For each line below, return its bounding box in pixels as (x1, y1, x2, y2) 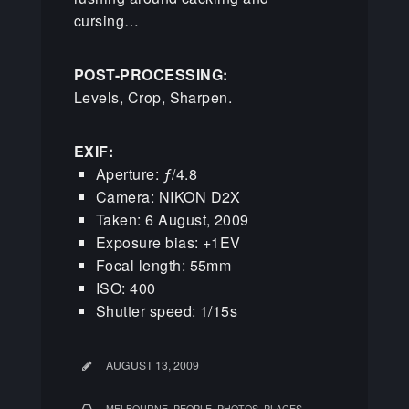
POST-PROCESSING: (73, 63, 228, 85)
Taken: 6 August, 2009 (95, 208, 249, 230)
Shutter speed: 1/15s (95, 299, 238, 321)
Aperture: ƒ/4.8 (95, 163, 197, 184)
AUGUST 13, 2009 (105, 357, 199, 373)
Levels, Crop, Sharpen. (73, 86, 233, 108)
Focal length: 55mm (95, 254, 232, 276)
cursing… (73, 9, 140, 31)
